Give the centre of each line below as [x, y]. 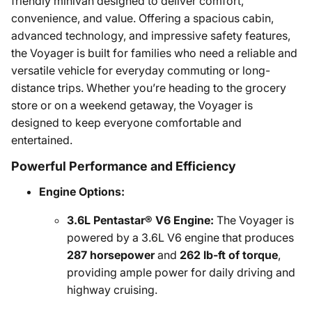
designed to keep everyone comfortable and [126, 123]
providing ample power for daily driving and [181, 272]
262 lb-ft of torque [229, 255]
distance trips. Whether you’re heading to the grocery [149, 88]
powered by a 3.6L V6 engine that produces [180, 237]
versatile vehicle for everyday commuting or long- [141, 70]
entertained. [42, 140]
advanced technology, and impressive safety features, [151, 36]
